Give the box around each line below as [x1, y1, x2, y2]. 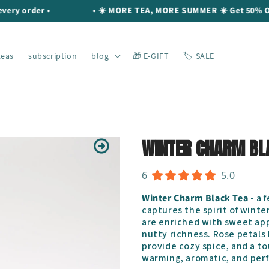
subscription [28, 50, 77, 62]
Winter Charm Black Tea [142, 191, 249, 205]
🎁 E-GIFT [132, 50, 169, 62]
